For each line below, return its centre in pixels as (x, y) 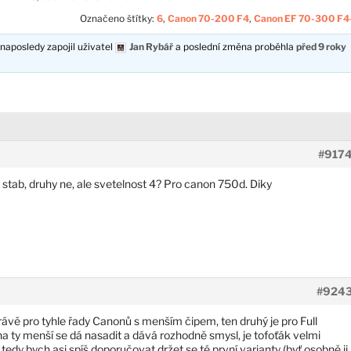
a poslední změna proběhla (235, 46)
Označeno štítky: (118, 18)
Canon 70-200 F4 (208, 18)
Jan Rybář (152, 46)
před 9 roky (322, 46)
